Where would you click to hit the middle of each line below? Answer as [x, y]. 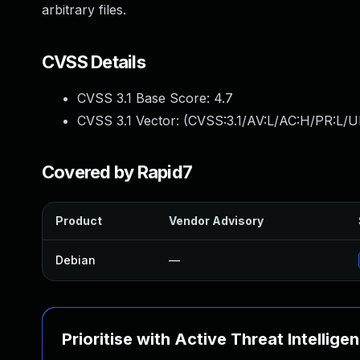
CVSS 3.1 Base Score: [145, 98]
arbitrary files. [84, 10]
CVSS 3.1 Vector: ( [133, 121]
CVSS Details [94, 62]
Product [79, 221]
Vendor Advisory [216, 221]
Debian [76, 260]
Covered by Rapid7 [117, 172]
